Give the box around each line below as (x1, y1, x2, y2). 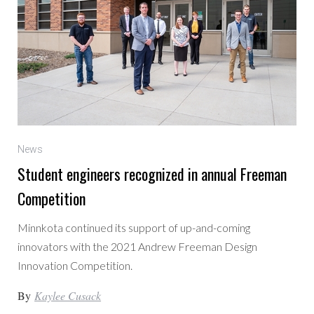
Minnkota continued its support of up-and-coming (18, 220, 251, 234)
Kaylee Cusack (34, 287, 102, 303)
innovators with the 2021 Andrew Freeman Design (18, 239, 258, 253)
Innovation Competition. (18, 258, 133, 272)
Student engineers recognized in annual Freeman (18, 162, 287, 185)
